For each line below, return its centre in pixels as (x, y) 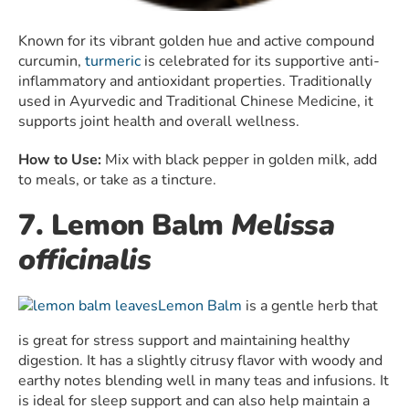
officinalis (85, 260)
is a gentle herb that (310, 306)
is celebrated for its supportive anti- (260, 62)
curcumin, (52, 62)
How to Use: (60, 160)
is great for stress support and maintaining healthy (184, 341)
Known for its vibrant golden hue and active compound (196, 42)
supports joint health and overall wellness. (161, 122)
